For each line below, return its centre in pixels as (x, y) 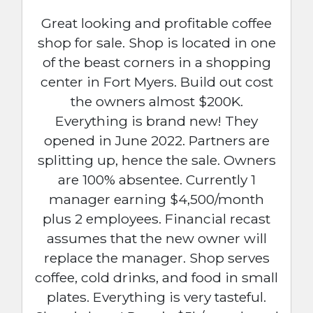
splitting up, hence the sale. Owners (156, 160)
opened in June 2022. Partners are (156, 140)
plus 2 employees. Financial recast (156, 218)
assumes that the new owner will (156, 238)
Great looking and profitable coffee (156, 23)
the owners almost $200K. (156, 101)
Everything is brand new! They (156, 121)
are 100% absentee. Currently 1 (156, 179)
